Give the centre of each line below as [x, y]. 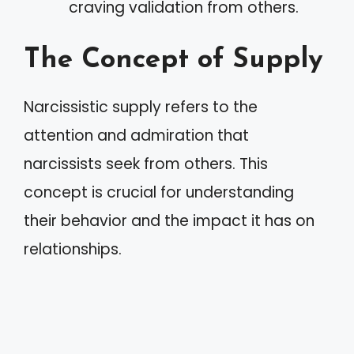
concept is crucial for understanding [159, 192]
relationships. [73, 249]
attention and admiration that [136, 136]
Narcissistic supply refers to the [141, 107]
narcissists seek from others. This [146, 164]
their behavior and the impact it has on [169, 221]
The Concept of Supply [173, 60]
